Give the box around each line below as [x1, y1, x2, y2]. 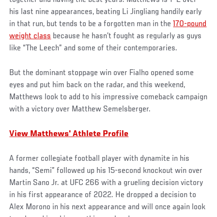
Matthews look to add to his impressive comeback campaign [9, 93, 208, 102]
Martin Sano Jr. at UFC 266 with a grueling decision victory [9, 179, 203, 188]
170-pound [173, 20, 207, 29]
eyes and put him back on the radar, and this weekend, [9, 81, 186, 90]
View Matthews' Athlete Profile [9, 130, 129, 139]
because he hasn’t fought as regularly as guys [51, 32, 202, 41]
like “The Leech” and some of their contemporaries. [9, 44, 178, 53]
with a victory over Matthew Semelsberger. [9, 105, 151, 114]
